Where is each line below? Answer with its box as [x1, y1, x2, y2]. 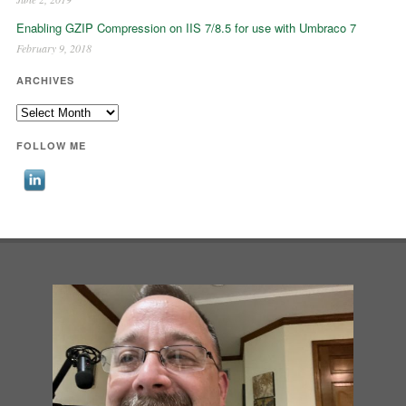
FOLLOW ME [15, 139, 86, 153]
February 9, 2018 [15, 41, 92, 56]
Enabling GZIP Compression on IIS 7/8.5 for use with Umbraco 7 [15, 19, 356, 37]
